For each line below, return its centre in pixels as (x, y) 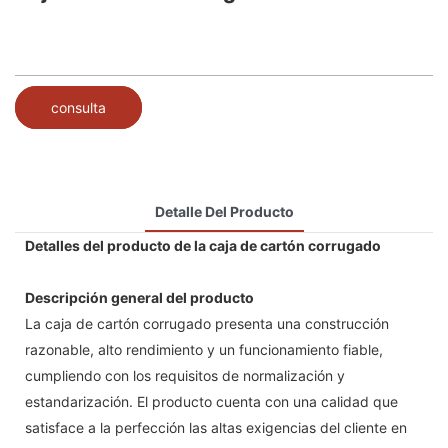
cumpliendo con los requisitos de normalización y (185, 375)
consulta (78, 107)
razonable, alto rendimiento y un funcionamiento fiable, (204, 349)
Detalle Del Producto (224, 211)
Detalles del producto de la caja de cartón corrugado (203, 245)
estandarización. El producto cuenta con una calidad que (211, 401)
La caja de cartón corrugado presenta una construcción (207, 323)
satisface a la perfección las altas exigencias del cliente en (216, 427)
